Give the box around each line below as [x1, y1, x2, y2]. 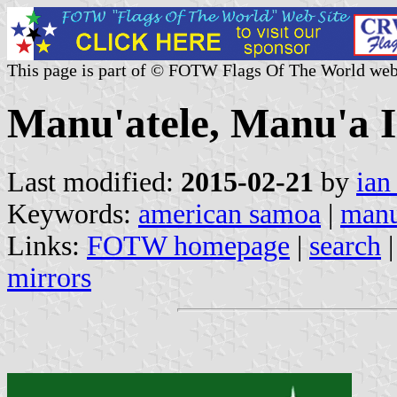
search [309, 230, 381, 261]
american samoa [138, 198, 321, 230]
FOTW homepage [87, 230, 290, 261]
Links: [7, 230, 87, 261]
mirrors [7, 261, 91, 293]
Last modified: [7, 166, 181, 198]
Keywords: [7, 198, 138, 230]
